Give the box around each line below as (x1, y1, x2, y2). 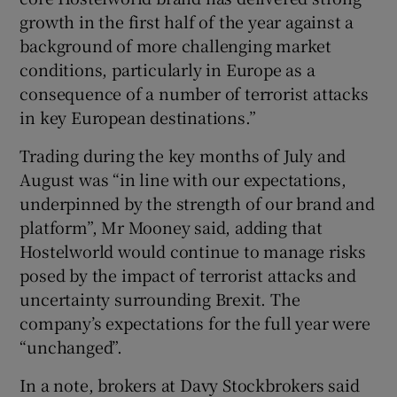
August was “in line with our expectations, (19, 167, 347, 191)
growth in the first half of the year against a (19, 9, 354, 33)
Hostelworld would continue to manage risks (19, 238, 367, 262)
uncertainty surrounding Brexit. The (19, 286, 300, 310)
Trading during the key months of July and (19, 143, 346, 167)
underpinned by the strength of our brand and (19, 191, 375, 214)
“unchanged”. (19, 334, 123, 358)
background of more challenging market (19, 33, 332, 57)
